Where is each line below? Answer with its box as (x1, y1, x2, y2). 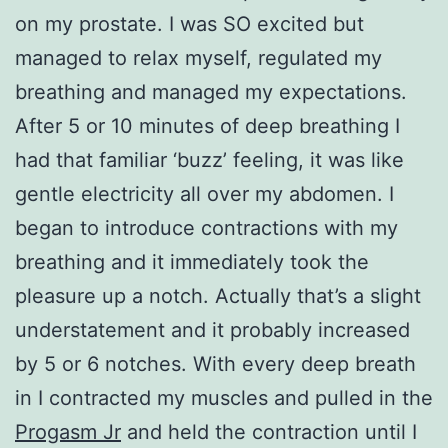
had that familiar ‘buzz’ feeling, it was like (15, 147, 404, 172)
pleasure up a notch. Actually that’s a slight (15, 283, 421, 308)
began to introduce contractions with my (15, 215, 398, 240)
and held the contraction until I (121, 419, 417, 444)
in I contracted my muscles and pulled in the (15, 385, 433, 410)
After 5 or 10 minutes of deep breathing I (15, 113, 400, 138)
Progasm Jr (15, 419, 121, 444)
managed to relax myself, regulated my (15, 45, 382, 70)
